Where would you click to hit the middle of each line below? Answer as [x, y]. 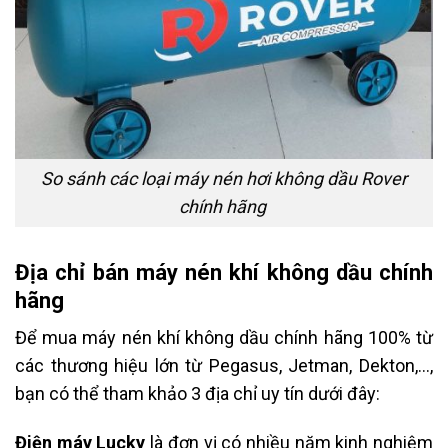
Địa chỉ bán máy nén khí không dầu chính [224, 272]
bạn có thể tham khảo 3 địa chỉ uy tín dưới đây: [197, 394]
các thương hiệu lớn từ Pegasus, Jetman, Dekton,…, [224, 366]
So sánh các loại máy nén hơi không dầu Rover [224, 178]
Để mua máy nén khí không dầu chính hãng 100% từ [224, 338]
